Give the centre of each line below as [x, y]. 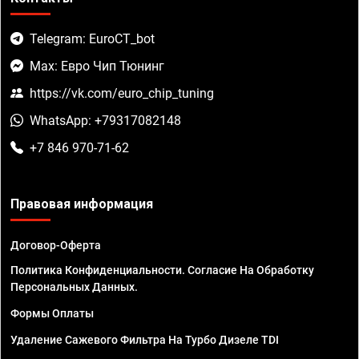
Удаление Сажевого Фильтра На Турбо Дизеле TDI [145, 340]
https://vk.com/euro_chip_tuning [122, 94]
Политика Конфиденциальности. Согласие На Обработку [162, 270]
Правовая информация [82, 204]
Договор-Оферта [56, 246]
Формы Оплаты [52, 314]
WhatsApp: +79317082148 [105, 121]
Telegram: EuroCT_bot [92, 39]
